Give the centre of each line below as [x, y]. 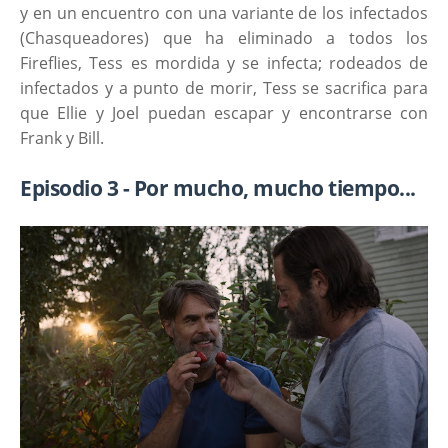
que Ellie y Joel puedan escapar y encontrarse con [224, 112]
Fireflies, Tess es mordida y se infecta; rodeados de [224, 62]
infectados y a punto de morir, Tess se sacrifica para [224, 87]
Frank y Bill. [62, 137]
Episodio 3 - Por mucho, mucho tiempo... [218, 187]
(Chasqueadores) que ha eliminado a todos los [224, 37]
